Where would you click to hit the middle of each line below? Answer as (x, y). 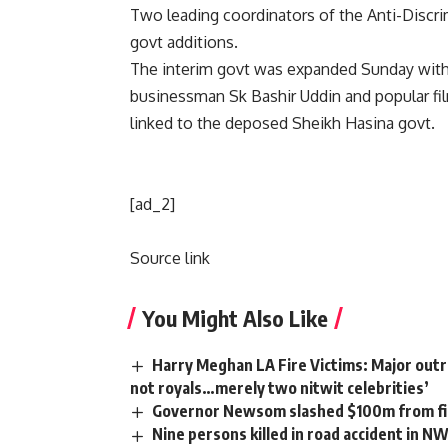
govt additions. (184, 42)
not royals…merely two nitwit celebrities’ (279, 388)
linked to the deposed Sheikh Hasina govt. (282, 123)
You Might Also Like (235, 318)
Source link (170, 258)
